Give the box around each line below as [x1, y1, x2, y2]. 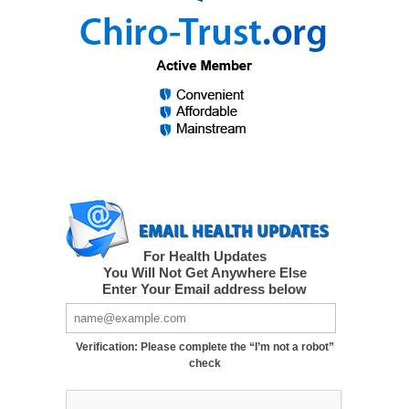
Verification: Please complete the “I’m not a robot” [75, 341, 334, 354]
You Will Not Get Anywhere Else [102, 265, 307, 280]
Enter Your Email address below [102, 281, 307, 297]
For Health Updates [142, 248, 267, 264]
